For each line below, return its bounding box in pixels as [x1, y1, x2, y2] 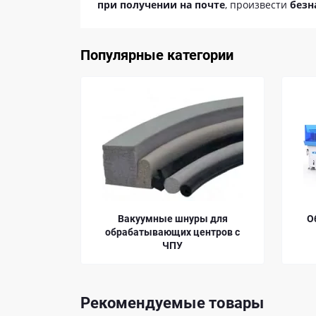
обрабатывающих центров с [1, 226, 137, 238]
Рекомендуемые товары [80, 294, 265, 312]
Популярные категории [80, 47, 233, 64]
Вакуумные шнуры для [14, 213, 125, 225]
